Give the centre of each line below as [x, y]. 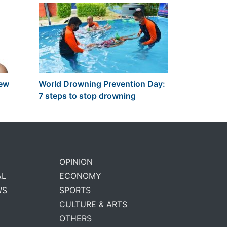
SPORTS [75, 190]
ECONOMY [80, 176]
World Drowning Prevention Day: [102, 83]
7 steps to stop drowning [87, 96]
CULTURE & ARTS [93, 204]
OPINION [76, 161]
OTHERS [75, 218]
